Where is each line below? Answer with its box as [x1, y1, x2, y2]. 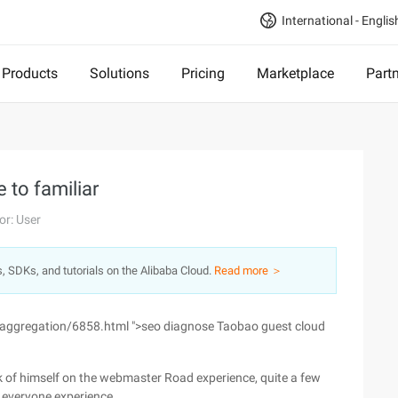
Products [2, 65, 58, 82]
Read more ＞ [214, 264, 283, 277]
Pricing [181, 65, 225, 82]
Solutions [90, 65, 149, 82]
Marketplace [257, 65, 334, 82]
